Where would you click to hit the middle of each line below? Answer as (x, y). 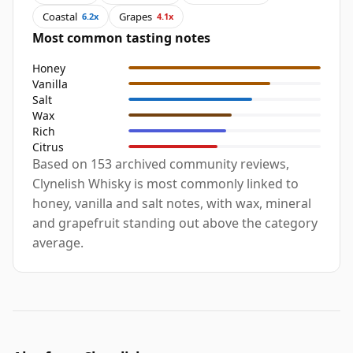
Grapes (136, 16)
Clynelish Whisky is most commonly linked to (165, 184)
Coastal (60, 16)
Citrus (48, 147)
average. (58, 243)
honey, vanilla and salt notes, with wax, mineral (172, 204)
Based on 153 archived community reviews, (161, 164)
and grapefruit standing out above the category (175, 223)
